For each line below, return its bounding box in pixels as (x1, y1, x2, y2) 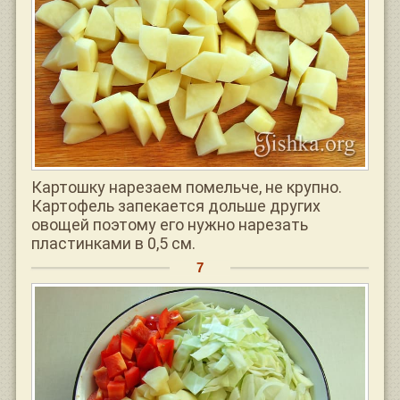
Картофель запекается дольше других (31, 196, 321, 216)
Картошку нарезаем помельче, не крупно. (31, 178, 342, 197)
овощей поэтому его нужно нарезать (31, 215, 308, 235)
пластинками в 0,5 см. (31, 234, 196, 254)
